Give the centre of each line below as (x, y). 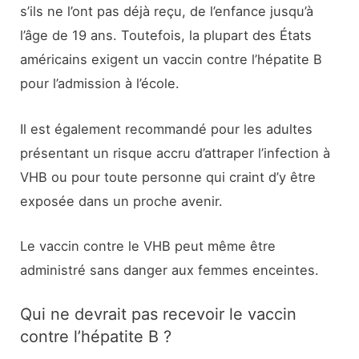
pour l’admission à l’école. (100, 84)
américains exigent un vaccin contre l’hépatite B (171, 60)
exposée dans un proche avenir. (122, 201)
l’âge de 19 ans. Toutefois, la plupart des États (166, 36)
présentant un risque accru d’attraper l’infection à (175, 153)
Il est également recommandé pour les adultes (167, 129)
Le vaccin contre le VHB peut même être (148, 246)
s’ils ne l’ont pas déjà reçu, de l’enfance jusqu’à (167, 12)
